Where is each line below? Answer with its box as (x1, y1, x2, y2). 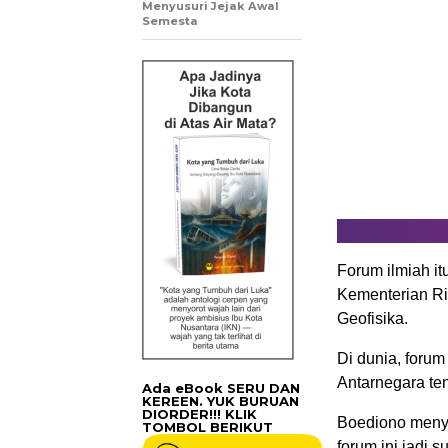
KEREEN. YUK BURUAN (142, 393, 299, 410)
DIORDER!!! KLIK (142, 406, 257, 423)
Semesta (142, 14, 198, 29)
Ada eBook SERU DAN (142, 380, 300, 397)
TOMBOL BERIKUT (142, 419, 273, 436)
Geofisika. (337, 310, 408, 328)
